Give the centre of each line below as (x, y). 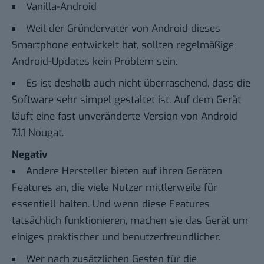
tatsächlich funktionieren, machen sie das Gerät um (130, 220)
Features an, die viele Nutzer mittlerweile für (115, 187)
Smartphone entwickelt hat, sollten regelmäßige (123, 45)
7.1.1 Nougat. (38, 133)
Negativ (30, 154)
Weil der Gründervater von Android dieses (123, 28)
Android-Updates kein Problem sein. (95, 61)
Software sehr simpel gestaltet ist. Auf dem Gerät (126, 100)
